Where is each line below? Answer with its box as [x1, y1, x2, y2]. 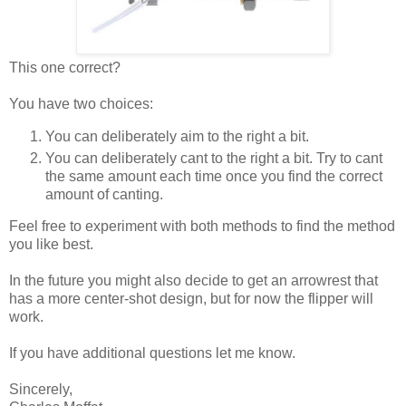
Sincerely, [9, 382, 72, 398]
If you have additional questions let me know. [9, 345, 295, 362]
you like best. [9, 237, 93, 253]
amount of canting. [45, 186, 163, 202]
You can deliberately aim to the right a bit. [45, 128, 309, 144]
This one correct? [9, 59, 121, 75]
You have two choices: [9, 95, 153, 111]
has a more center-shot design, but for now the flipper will [9, 291, 373, 307]
